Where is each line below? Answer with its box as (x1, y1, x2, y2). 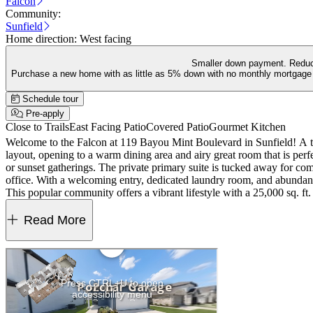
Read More (24, 213, 86, 227)
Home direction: (6, 33, 80, 45)
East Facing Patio (69, 121, 146, 133)
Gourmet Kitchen (209, 121, 286, 133)
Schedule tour (22, 94, 78, 104)
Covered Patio (146, 121, 209, 133)
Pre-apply (26, 108, 64, 119)
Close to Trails (6, 121, 69, 133)
